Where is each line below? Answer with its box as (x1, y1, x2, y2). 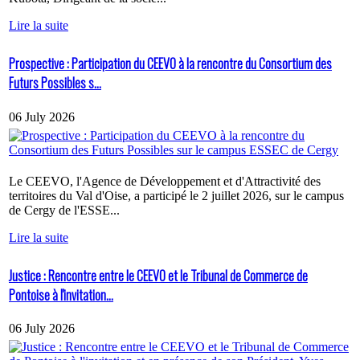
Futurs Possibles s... (9, 73, 101, 93)
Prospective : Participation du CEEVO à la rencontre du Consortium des (9, 54, 332, 74)
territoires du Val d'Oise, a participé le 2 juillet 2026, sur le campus (9, 188, 344, 202)
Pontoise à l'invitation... (9, 284, 113, 305)
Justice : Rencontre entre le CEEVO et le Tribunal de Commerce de (9, 265, 308, 285)
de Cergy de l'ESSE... (9, 202, 120, 217)
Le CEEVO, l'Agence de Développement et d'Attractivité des (9, 174, 321, 188)
